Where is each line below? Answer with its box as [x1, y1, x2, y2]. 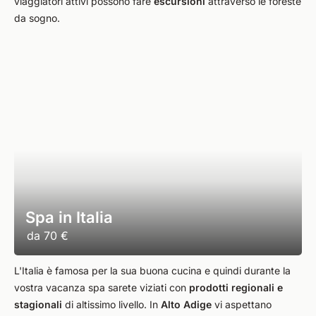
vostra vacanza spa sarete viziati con [14, 281, 189, 293]
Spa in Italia [25, 208, 113, 226]
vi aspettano [212, 298, 272, 310]
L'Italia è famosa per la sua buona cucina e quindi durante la [14, 265, 291, 276]
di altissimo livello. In [62, 298, 161, 310]
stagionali [14, 298, 62, 310]
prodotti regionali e [189, 281, 283, 293]
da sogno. [14, 12, 60, 24]
